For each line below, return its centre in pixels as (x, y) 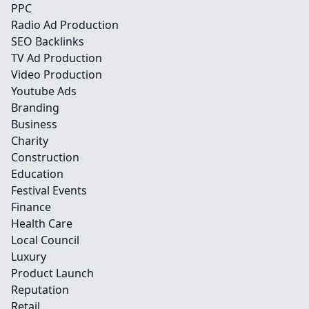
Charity (30, 141)
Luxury (29, 257)
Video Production (57, 74)
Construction (45, 157)
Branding (35, 108)
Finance (31, 207)
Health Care (42, 223)
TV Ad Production (57, 58)
